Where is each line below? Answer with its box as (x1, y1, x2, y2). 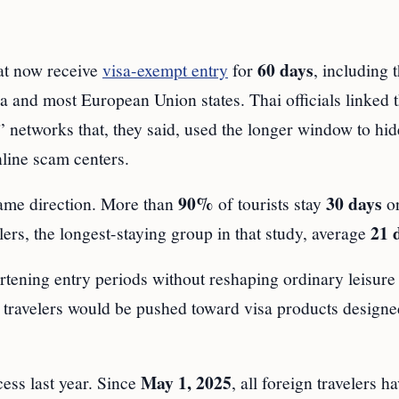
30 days (326, 191, 382, 217)
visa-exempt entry (102, 58, 228, 82)
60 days (257, 57, 313, 84)
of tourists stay (214, 191, 326, 216)
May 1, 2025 (141, 370, 232, 396)
